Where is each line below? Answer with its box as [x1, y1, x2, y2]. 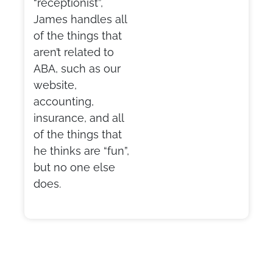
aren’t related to [34, 45, 114, 58]
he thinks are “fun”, [34, 144, 129, 157]
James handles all [34, 12, 127, 26]
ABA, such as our [34, 62, 121, 75]
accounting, [34, 94, 94, 108]
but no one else [34, 160, 115, 174]
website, [34, 78, 77, 91]
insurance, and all [34, 111, 124, 124]
